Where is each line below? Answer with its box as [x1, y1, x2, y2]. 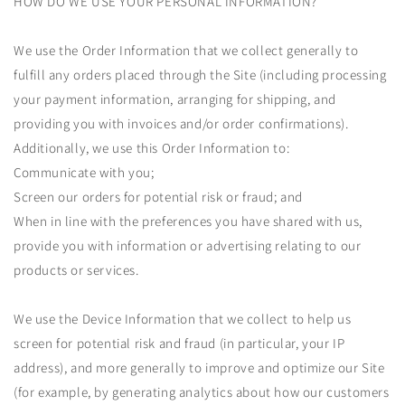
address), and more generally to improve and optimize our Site [14, 359, 385, 377]
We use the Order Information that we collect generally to [14, 42, 359, 60]
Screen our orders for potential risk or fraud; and [14, 188, 303, 206]
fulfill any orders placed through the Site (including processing [14, 66, 387, 84]
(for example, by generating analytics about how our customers [14, 383, 390, 401]
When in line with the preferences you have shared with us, [14, 212, 363, 231]
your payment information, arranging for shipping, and [14, 90, 336, 108]
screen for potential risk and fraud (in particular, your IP [14, 334, 345, 353]
